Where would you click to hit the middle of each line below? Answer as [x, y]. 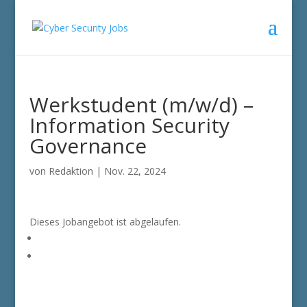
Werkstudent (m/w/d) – [141, 105]
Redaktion [71, 171]
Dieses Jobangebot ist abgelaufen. [105, 222]
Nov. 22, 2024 [135, 171]
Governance [88, 146]
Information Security [129, 125]
